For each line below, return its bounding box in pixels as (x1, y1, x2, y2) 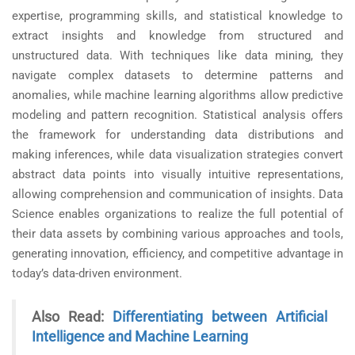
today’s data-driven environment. (12, 266, 182, 281)
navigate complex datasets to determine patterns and (12, 68, 343, 83)
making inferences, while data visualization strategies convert (12, 147, 343, 162)
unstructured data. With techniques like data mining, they (12, 48, 343, 63)
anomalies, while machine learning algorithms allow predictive (12, 88, 343, 103)
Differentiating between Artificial (113, 309, 327, 326)
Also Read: (32, 309, 104, 326)
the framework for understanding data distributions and (12, 128, 343, 143)
